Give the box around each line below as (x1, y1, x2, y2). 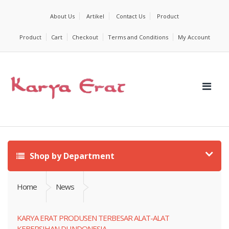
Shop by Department (28, 150, 114, 162)
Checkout (72, 33, 98, 41)
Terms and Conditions (107, 33, 168, 41)
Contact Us (116, 12, 145, 20)
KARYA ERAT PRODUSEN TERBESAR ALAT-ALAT (17, 213, 169, 223)
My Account (177, 33, 210, 41)
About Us (50, 12, 75, 20)
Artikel (86, 12, 104, 20)
